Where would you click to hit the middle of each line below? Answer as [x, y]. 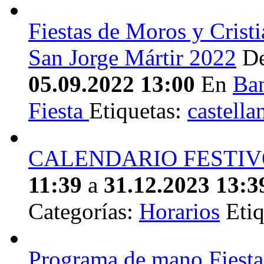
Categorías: [84, 212]
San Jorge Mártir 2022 [132, 58]
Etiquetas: [138, 111]
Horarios [179, 212]
